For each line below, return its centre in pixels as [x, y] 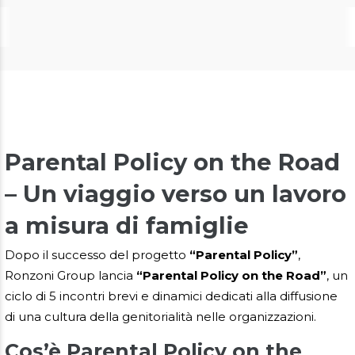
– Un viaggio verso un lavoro [176, 193]
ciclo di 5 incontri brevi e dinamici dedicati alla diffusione [171, 296]
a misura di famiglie [127, 225]
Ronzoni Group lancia [71, 275]
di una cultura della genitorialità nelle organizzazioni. [160, 316]
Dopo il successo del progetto [97, 254]
